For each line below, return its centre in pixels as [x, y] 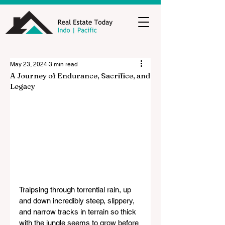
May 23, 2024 [29, 64]
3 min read [63, 64]
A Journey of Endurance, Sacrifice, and [80, 76]
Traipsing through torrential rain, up [76, 190]
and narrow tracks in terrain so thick [79, 212]
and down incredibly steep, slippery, [78, 201]
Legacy [23, 86]
